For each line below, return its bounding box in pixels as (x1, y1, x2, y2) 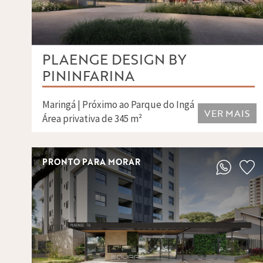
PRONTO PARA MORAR (42, 156, 140, 168)
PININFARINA (42, 65, 134, 86)
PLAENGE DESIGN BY (42, 49, 187, 70)
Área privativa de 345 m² (42, 112, 142, 126)
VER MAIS (204, 106, 250, 121)
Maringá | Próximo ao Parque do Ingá (42, 98, 194, 112)
